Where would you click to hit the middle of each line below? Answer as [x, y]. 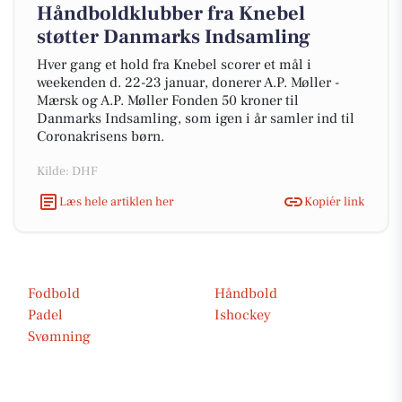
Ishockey [243, 315]
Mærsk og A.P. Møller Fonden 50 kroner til [168, 100]
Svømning [59, 336]
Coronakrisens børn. [100, 136]
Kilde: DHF [67, 171]
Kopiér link [334, 201]
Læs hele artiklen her [117, 201]
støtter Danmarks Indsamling [174, 37]
